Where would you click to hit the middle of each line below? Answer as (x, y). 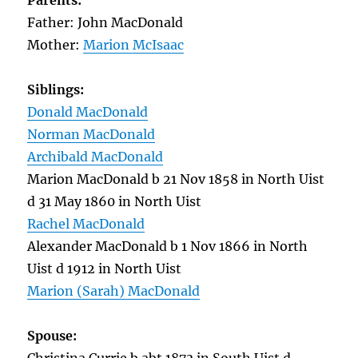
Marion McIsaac (134, 45)
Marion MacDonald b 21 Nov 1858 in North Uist (176, 179)
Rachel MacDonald (86, 224)
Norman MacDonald (91, 134)
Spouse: (54, 336)
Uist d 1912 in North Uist (105, 268)
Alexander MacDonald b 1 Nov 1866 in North (168, 246)
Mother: (56, 45)
